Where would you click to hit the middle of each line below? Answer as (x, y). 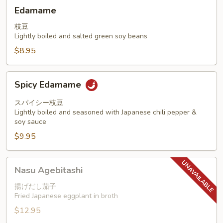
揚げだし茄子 (35, 186)
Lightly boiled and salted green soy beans (81, 36)
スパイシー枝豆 (39, 103)
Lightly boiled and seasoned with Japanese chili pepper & (106, 112)
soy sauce (30, 122)
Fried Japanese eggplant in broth (66, 196)
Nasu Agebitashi (49, 170)
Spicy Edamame (49, 85)
